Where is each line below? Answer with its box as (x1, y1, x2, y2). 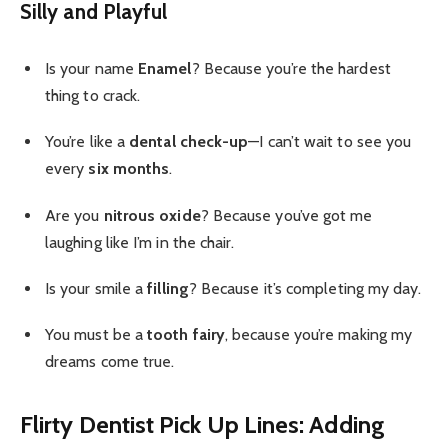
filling (147, 278, 189, 298)
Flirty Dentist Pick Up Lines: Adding (20, 410, 385, 440)
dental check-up (129, 132, 249, 152)
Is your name (45, 59, 139, 79)
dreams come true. (45, 351, 175, 371)
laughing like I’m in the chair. (45, 232, 235, 252)
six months (88, 159, 170, 179)
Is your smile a (45, 278, 148, 298)
